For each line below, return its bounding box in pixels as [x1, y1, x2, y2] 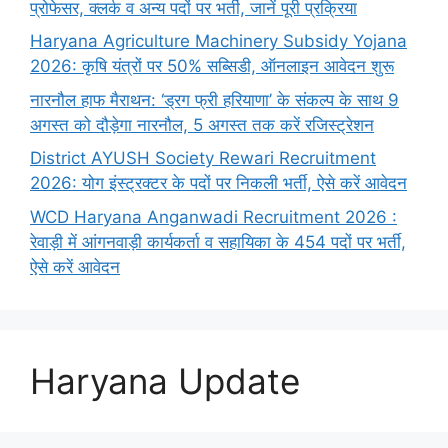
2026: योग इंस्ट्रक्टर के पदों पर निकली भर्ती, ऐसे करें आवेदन [30, 173, 407, 194]
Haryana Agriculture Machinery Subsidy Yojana [30, 31, 407, 52]
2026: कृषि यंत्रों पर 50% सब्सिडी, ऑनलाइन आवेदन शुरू [30, 56, 394, 77]
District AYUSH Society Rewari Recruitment [30, 148, 376, 169]
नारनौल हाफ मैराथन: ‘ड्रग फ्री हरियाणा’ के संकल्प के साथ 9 [30, 89, 399, 110]
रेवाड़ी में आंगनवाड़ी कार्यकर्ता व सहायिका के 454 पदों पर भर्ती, [30, 231, 406, 252]
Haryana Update [30, 359, 300, 402]
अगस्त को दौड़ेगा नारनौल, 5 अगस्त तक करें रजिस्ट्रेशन [30, 114, 374, 135]
